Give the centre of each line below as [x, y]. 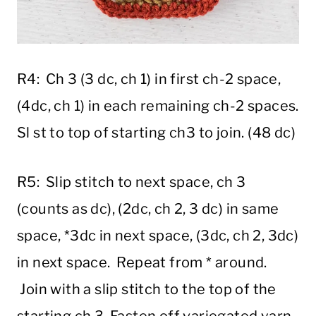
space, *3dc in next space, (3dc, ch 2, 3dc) [158, 236]
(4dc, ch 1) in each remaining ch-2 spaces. [158, 106]
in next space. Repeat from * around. [142, 263]
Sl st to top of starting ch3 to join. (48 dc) [156, 133]
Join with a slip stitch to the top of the [147, 290]
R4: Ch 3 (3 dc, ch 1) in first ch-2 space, [149, 79]
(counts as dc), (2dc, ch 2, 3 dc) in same [148, 209]
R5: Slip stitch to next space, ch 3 [132, 182]
